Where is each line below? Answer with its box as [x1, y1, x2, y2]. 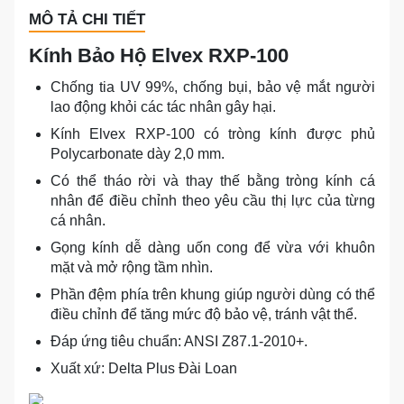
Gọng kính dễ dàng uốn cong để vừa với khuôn [50, 239, 375, 255]
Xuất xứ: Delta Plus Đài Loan [50, 360, 237, 376]
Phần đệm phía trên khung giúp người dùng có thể [50, 286, 375, 302]
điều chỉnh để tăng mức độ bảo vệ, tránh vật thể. [50, 306, 357, 322]
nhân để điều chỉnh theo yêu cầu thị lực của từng [50, 192, 375, 208]
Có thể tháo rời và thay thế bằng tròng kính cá [50, 172, 375, 188]
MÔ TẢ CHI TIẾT [29, 10, 145, 28]
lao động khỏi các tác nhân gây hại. [50, 98, 276, 115]
